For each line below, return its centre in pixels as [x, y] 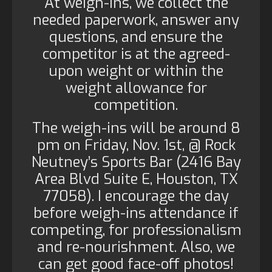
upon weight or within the [136, 71]
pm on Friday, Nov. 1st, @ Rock [136, 145]
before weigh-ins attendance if [136, 213]
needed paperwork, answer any [136, 20]
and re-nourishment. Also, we [136, 247]
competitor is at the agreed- [136, 54]
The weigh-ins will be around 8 [136, 128]
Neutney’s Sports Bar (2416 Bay [136, 162]
